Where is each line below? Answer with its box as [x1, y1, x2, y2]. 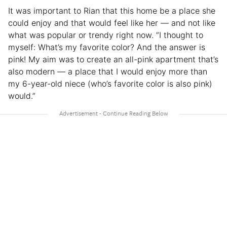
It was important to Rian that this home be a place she [8, 6, 215, 16]
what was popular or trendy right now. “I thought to [8, 30, 203, 41]
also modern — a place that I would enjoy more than [8, 66, 207, 77]
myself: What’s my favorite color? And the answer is [8, 42, 205, 53]
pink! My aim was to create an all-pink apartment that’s [8, 54, 218, 65]
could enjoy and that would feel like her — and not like [8, 18, 215, 28]
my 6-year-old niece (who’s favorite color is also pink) [8, 79, 212, 89]
